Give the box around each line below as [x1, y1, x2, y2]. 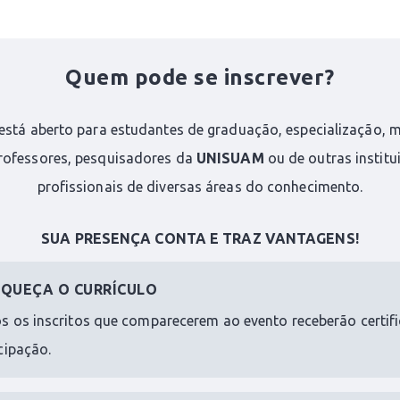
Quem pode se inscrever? [65, 65, 335, 90]
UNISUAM [196, 150, 264, 167]
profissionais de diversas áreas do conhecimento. [37, 179, 363, 196]
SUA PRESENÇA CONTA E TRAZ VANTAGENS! [41, 230, 359, 247]
